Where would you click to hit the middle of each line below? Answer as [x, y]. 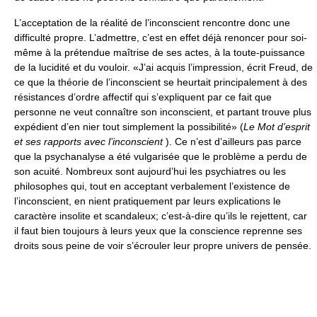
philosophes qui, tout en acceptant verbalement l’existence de [152, 186]
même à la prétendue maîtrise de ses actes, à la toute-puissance [160, 52]
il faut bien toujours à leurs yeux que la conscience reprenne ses [158, 231]
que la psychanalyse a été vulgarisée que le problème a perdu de [161, 156]
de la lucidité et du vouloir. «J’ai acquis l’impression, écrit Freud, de [163, 67]
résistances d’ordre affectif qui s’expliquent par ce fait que [143, 97]
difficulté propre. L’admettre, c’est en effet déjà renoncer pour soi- [161, 38]
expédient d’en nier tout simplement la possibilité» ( [129, 127]
